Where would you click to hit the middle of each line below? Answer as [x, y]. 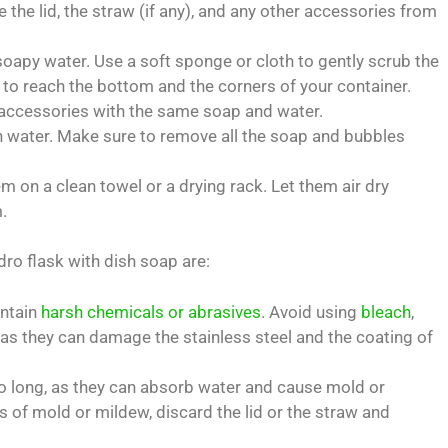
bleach [386, 311]
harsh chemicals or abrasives [151, 311]
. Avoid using [311, 311]
